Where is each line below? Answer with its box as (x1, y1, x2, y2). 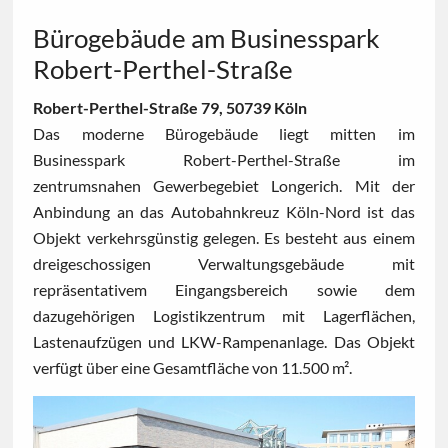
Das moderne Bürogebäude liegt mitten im (33, 124, 415, 144)
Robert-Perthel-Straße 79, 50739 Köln (33, 98, 308, 118)
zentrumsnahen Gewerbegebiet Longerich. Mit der (33, 176, 415, 196)
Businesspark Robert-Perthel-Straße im (33, 150, 415, 170)
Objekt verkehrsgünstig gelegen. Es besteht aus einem (33, 228, 415, 248)
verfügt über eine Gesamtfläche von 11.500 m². (33, 358, 353, 378)
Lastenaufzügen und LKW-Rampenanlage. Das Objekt (33, 332, 415, 352)
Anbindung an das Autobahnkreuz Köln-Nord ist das (33, 202, 415, 222)
